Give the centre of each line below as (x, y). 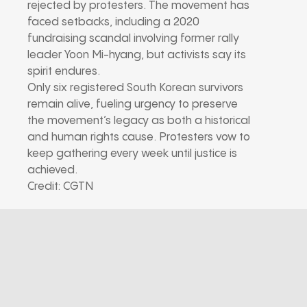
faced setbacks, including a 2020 (113, 22)
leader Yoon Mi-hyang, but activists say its (137, 55)
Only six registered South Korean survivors (135, 88)
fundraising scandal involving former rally (133, 38)
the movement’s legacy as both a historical (139, 121)
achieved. (52, 170)
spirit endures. (64, 71)
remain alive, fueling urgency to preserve (133, 104)
